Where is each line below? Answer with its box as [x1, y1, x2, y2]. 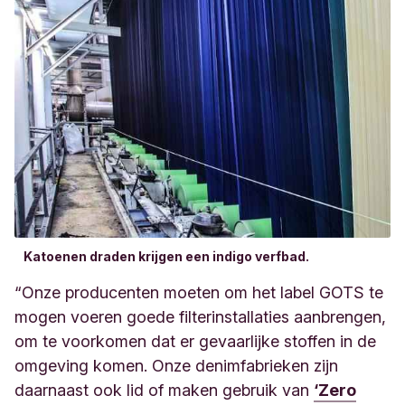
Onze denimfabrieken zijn [152, 355, 338, 375]
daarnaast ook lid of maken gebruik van [14, 380, 314, 400]
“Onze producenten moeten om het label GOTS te [14, 282, 383, 302]
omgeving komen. [14, 355, 152, 375]
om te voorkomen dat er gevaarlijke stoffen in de [14, 331, 376, 351]
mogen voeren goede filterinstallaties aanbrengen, [14, 306, 386, 326]
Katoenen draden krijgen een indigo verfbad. [24, 248, 309, 264]
